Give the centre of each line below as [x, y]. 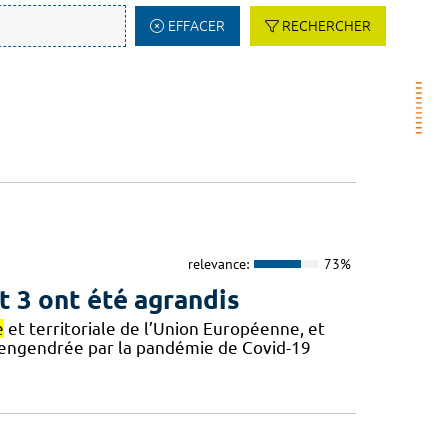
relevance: [218, 263]
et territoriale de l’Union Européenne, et [164, 329]
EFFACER [196, 26]
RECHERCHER [326, 26]
